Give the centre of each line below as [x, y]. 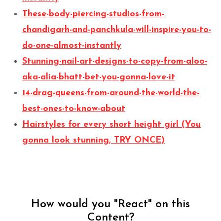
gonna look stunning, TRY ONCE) [93, 140]
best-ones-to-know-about [74, 109]
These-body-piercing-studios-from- [93, 14]
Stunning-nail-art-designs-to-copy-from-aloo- [115, 61]
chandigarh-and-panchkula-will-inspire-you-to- [117, 30]
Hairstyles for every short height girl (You [111, 124]
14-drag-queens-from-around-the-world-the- [111, 93]
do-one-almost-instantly [72, 45]
